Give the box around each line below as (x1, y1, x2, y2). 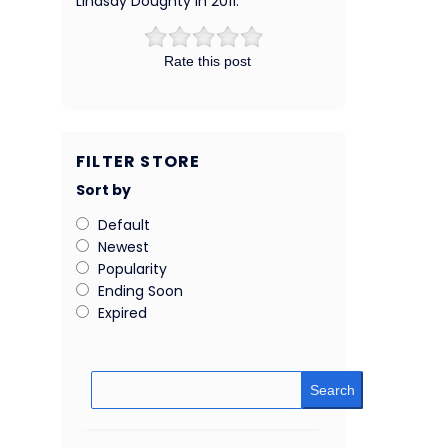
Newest (98, 237, 149, 258)
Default (98, 215, 150, 236)
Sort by (76, 180, 131, 201)
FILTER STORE (76, 150, 201, 174)
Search (309, 382, 355, 399)
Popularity (98, 259, 167, 280)
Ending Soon (98, 281, 183, 302)
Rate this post (163, 53, 251, 70)
